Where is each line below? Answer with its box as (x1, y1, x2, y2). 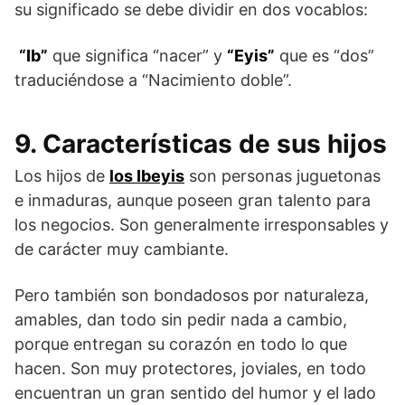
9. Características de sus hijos (14, 127, 387, 159)
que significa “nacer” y (48, 45, 227, 65)
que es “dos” (275, 45, 374, 65)
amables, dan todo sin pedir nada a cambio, (14, 309, 347, 329)
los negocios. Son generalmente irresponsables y (14, 214, 389, 234)
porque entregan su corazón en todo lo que (14, 334, 347, 353)
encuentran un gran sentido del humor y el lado (14, 382, 376, 402)
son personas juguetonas (184, 165, 381, 185)
